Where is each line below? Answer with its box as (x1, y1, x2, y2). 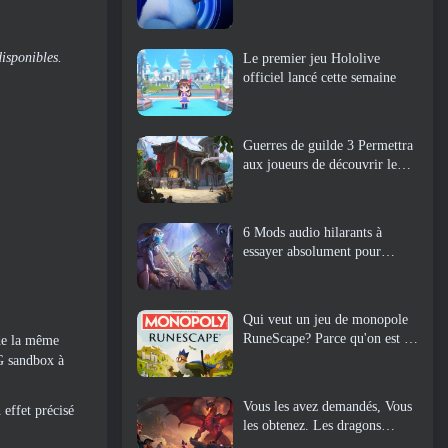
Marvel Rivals (243, 262, 322, 278)
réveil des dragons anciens (243, 194, 390, 210)
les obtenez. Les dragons (243, 418, 381, 434)
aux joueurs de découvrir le (243, 156, 397, 172)
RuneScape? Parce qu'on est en (243, 331, 417, 347)
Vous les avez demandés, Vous (243, 399, 412, 415)
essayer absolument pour (243, 243, 381, 259)
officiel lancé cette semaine (243, 69, 396, 85)
